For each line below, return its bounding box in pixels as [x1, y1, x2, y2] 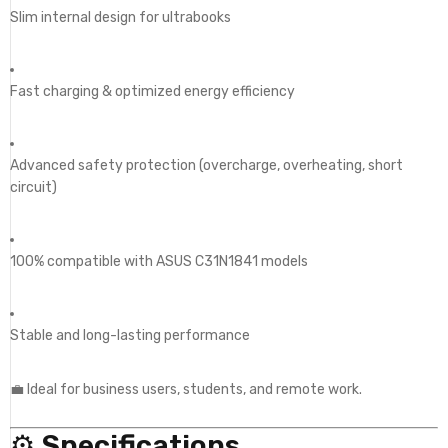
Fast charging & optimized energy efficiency [10, 82, 295, 100]
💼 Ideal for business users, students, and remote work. [10, 380, 362, 398]
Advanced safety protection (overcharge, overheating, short [10, 156, 403, 174]
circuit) [10, 178, 57, 196]
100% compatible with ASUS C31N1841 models [10, 252, 308, 270]
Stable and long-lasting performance [10, 326, 250, 344]
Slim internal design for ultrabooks [10, 8, 231, 26]
